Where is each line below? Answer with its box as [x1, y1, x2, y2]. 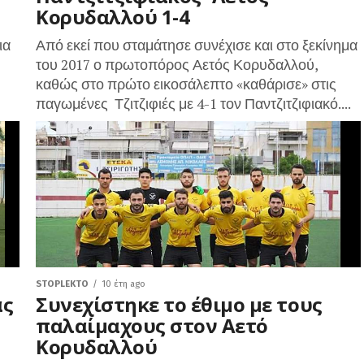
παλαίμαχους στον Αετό [36, 312, 268, 339]
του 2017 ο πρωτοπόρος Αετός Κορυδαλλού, [36, 55, 318, 74]
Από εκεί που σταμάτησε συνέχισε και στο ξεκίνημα [36, 36, 357, 54]
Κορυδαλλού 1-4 [36, 3, 190, 30]
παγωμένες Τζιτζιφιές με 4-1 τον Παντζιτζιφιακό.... [36, 94, 351, 113]
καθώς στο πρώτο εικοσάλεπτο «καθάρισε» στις [36, 75, 336, 93]
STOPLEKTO [36, 279, 89, 289]
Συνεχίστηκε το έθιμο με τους [36, 291, 323, 318]
